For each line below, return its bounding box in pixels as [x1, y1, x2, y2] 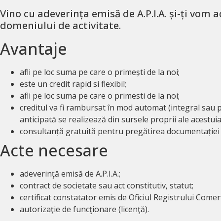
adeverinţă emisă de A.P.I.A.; [20, 168, 120, 179]
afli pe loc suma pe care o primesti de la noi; [20, 90, 180, 101]
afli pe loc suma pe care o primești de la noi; [20, 67, 180, 77]
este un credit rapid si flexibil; [20, 78, 126, 89]
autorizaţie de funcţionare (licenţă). [20, 204, 149, 215]
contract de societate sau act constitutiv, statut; [20, 180, 193, 191]
